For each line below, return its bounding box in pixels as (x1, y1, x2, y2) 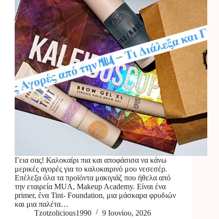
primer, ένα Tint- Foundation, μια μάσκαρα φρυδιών (15, 191, 176, 200)
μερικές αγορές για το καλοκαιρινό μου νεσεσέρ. (15, 165, 167, 174)
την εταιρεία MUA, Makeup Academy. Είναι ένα (15, 182, 166, 191)
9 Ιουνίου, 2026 (102, 209, 151, 218)
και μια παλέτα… (15, 200, 68, 209)
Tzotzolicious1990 (34, 209, 91, 218)
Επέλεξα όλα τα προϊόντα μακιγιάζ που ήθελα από (15, 174, 171, 182)
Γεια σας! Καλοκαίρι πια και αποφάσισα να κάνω (15, 156, 167, 165)
